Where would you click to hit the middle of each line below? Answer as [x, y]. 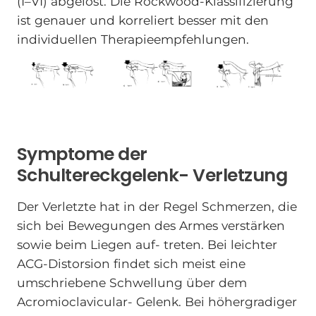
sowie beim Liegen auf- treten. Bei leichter [147, 245]
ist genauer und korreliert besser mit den [142, 20]
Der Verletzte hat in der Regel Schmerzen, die [157, 207]
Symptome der [82, 154]
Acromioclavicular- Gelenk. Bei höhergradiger [157, 302]
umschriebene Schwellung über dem [132, 283]
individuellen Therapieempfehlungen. [133, 39]
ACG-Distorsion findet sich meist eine [131, 264]
